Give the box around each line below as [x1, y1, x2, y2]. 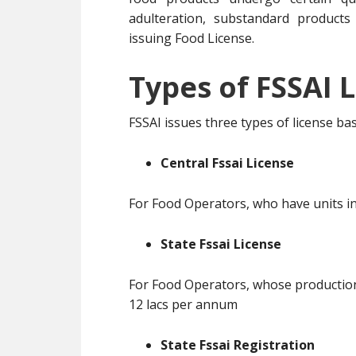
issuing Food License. [129, 29, 254, 47]
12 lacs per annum [129, 296, 238, 313]
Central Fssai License [161, 154, 294, 172]
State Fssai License [161, 235, 281, 253]
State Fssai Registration [161, 336, 315, 354]
